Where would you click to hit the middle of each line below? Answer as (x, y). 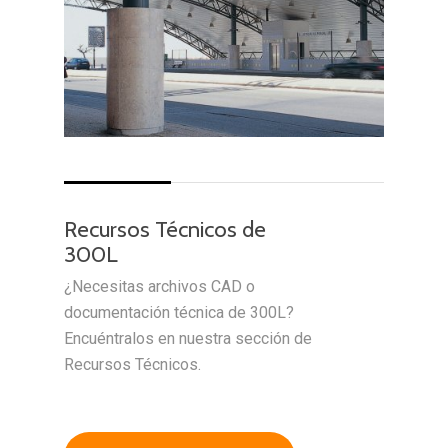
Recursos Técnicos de (165, 229)
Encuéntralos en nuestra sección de (188, 339)
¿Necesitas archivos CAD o (160, 287)
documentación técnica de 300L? (179, 313)
